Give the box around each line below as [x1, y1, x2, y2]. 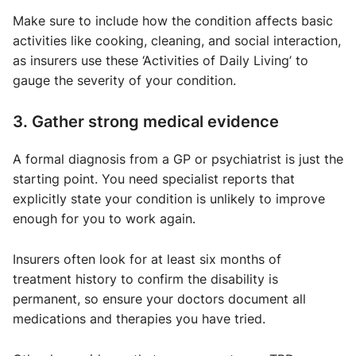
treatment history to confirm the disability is [13, 270, 278, 288]
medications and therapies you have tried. [13, 310, 265, 328]
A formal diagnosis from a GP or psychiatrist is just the [13, 150, 343, 168]
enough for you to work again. [13, 210, 195, 228]
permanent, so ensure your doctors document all [13, 290, 306, 308]
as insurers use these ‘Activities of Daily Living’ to [13, 52, 308, 70]
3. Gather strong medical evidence [13, 110, 279, 133]
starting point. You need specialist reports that [13, 170, 295, 188]
